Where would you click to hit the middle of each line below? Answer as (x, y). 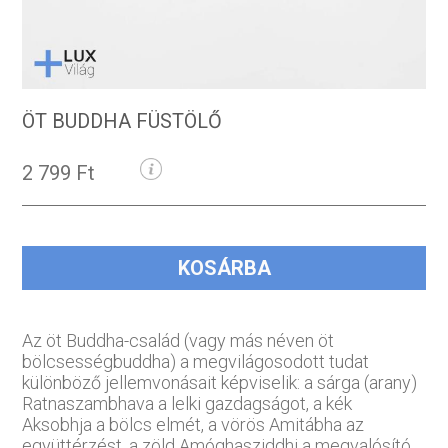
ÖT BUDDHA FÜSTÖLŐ (122, 121)
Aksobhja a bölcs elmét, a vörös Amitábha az (193, 425)
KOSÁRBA (224, 268)
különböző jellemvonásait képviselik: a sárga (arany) (220, 383)
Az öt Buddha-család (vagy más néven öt (178, 341)
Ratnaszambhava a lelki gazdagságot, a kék (187, 404)
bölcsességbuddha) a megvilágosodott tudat (196, 362)
